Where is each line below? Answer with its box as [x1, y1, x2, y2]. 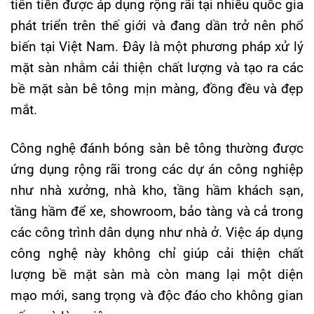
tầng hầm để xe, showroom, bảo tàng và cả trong [11, 203, 303, 220]
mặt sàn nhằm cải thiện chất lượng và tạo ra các [11, 60, 303, 76]
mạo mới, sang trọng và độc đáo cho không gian [11, 287, 303, 304]
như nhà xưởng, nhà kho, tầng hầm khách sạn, [11, 182, 303, 199]
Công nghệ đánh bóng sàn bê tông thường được [11, 140, 303, 157]
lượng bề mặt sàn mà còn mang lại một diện [11, 266, 303, 283]
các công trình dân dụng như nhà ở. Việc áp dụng [11, 224, 303, 241]
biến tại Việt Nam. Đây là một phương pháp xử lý [11, 39, 303, 55]
